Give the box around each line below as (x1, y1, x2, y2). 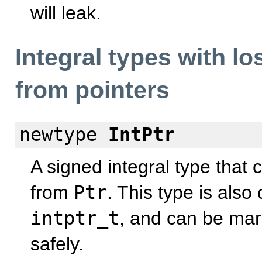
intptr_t (30, 208, 119, 229)
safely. (30, 233, 84, 255)
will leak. (30, 2, 101, 23)
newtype (19, 124, 97, 146)
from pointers (15, 76, 170, 104)
